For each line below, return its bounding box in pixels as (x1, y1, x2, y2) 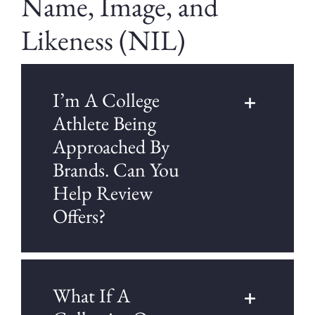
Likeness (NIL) (20, 22, 186, 59)
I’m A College (52, 87, 160, 113)
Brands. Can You (52, 157, 179, 183)
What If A (52, 283, 130, 309)
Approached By (52, 134, 169, 160)
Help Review (52, 180, 153, 206)
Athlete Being (52, 110, 156, 136)
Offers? (52, 203, 106, 229)
